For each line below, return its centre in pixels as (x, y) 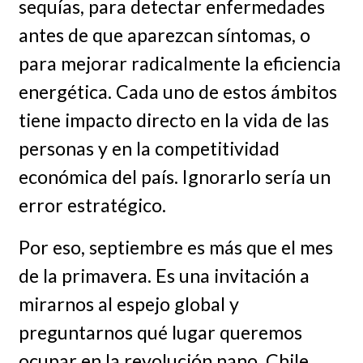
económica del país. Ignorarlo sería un (174, 176)
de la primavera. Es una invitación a (164, 276)
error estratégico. (92, 205)
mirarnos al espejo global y (128, 304)
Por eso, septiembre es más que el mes (175, 248)
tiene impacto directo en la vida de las (173, 120)
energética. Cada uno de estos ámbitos (177, 91)
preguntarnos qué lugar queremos (160, 333)
